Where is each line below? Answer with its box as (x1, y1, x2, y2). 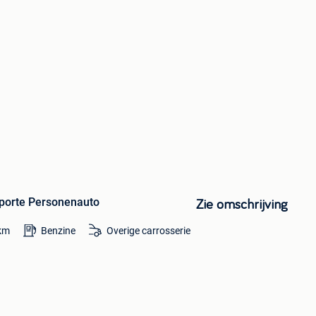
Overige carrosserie (107, 224, 191, 236)
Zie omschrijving (195, 197, 288, 212)
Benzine (41, 224, 76, 236)
